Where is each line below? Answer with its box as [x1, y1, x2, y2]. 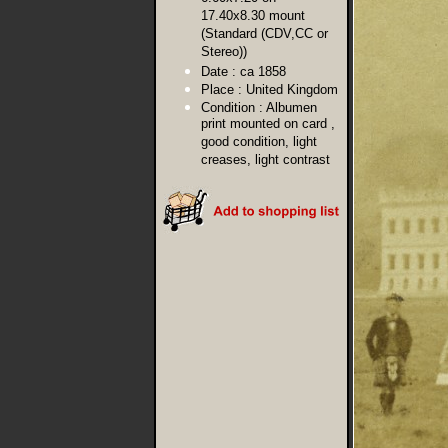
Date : [201, 64, 236, 79]
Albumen [266, 100, 317, 115]
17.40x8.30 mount [201, 8, 305, 25]
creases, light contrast [201, 152, 330, 169]
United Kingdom [246, 82, 338, 97]
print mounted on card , [201, 116, 335, 133]
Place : [201, 82, 242, 97]
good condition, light [201, 134, 317, 151]
